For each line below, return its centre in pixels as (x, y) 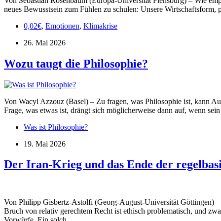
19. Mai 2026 (45, 144)
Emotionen (62, 26)
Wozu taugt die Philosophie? (76, 63)
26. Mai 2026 (45, 42)
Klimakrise (100, 26)
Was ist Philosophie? (56, 127)
